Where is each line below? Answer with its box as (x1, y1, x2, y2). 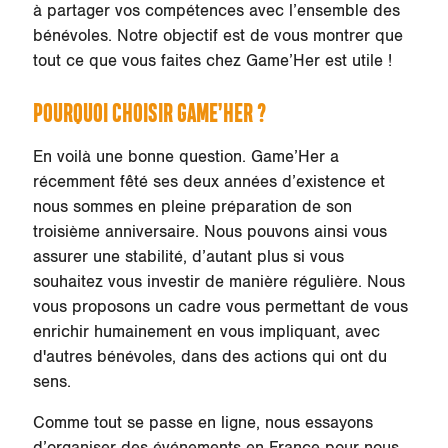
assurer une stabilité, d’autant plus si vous (32, 246, 344, 267)
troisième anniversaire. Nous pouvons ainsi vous (32, 221, 387, 242)
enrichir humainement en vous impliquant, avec (32, 321, 380, 342)
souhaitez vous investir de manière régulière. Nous (32, 271, 405, 292)
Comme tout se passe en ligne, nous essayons (32, 413, 373, 434)
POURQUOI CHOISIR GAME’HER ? (32, 101, 266, 127)
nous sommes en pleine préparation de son (32, 196, 352, 217)
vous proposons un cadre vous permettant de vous (32, 296, 408, 317)
